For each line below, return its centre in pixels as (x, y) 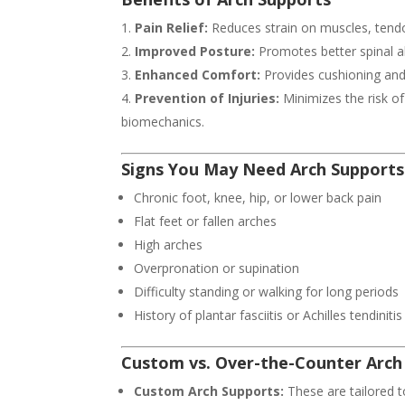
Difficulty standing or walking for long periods (267, 292)
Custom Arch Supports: (209, 391)
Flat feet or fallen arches (206, 221)
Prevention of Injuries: (207, 99)
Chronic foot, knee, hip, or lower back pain (258, 198)
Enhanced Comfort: (198, 75)
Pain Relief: (172, 28)
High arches (169, 245)
